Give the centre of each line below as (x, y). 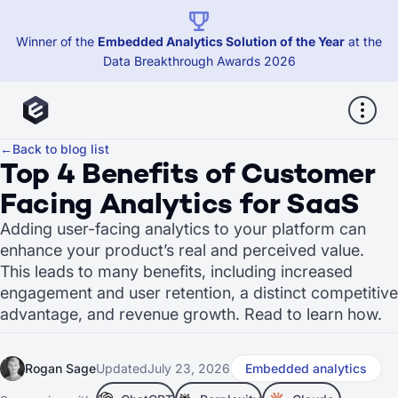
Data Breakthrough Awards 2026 (199, 61)
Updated (122, 368)
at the (363, 41)
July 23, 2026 (189, 368)
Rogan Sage (60, 368)
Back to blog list (61, 149)
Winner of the (57, 41)
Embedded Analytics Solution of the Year (221, 41)
